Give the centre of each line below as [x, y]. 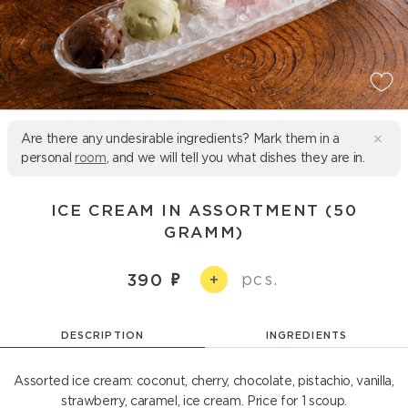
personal [48, 158]
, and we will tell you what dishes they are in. [235, 158]
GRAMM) [204, 232]
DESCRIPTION [102, 335]
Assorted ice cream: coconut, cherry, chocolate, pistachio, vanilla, [204, 381]
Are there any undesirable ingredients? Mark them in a [180, 138]
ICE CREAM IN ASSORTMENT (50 [204, 210]
